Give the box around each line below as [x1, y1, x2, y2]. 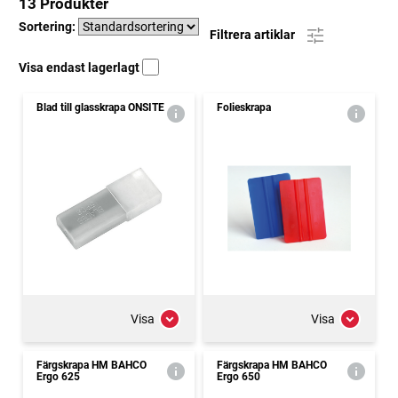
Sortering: [19, 20, 78, 34]
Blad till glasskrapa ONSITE [36, 101, 164, 114]
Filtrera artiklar [210, 27, 298, 42]
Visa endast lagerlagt [19, 60, 142, 75]
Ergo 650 [217, 370, 260, 383]
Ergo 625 [36, 370, 80, 383]
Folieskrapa [217, 101, 271, 114]
